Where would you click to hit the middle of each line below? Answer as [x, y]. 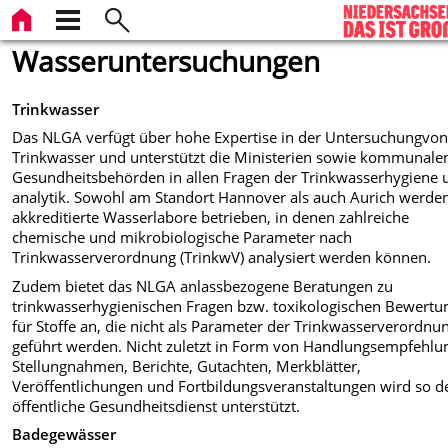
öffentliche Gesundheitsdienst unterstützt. [156, 405]
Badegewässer [64, 433]
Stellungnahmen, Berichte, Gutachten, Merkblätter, [187, 365]
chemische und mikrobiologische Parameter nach [182, 237]
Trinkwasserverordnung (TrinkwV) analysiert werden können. [222, 257]
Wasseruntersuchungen [166, 61]
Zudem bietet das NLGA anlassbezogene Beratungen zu [203, 285]
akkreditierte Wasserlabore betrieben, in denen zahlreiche [211, 217]
